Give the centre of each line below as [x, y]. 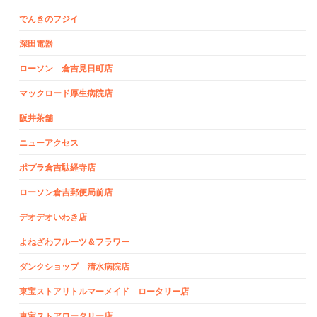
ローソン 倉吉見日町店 [66, 68]
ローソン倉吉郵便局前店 [66, 192]
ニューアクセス [49, 143]
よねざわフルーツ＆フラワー [74, 242]
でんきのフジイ [49, 19]
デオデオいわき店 [53, 217]
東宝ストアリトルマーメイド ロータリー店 [104, 291]
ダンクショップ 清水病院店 [74, 266]
